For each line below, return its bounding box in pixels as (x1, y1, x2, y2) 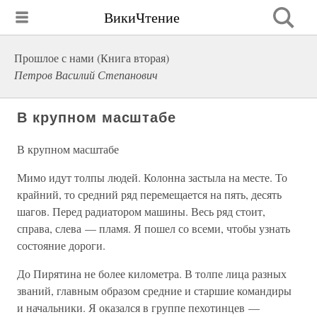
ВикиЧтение (104, 7, 180, 27)
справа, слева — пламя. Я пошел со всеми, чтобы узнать (17, 221, 290, 236)
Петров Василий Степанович (14, 67, 158, 82)
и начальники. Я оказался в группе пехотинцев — (17, 300, 260, 315)
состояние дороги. (17, 238, 105, 253)
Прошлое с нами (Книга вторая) (14, 50, 169, 65)
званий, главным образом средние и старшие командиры (17, 283, 292, 298)
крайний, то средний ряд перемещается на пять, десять (17, 187, 282, 202)
